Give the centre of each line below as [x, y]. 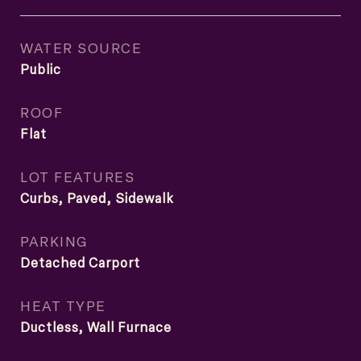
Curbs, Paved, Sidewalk [97, 198]
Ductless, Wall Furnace [96, 327]
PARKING [54, 241]
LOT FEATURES [77, 176]
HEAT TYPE [63, 305]
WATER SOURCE [81, 48]
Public [41, 69]
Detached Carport [80, 263]
